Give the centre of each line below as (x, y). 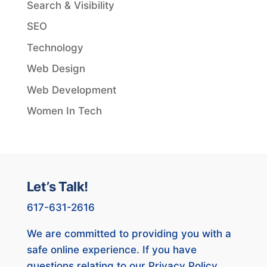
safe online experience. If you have (111, 250)
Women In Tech (64, 111)
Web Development (71, 90)
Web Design (56, 69)
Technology (55, 47)
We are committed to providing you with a (129, 234)
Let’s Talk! (57, 187)
